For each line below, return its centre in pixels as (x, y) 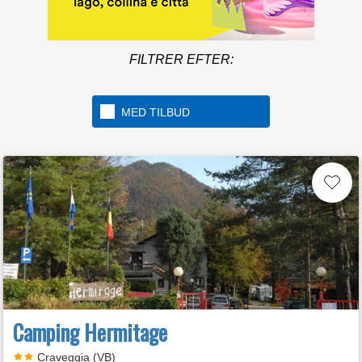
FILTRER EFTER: (181, 59)
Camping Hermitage (90, 332)
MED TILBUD (156, 112)
